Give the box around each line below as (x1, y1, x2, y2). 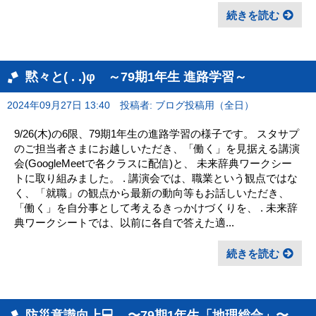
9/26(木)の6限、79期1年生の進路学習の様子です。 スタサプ (14, 127, 299, 140)
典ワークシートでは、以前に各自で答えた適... (14, 216, 234, 229)
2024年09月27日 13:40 (7, 99, 110, 111)
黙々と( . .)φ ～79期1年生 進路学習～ (25, 68, 247, 84)
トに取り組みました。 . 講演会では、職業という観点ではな (14, 171, 298, 184)
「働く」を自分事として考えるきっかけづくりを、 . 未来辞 (14, 201, 298, 214)
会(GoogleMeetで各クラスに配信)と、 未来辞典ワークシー (14, 157, 292, 169)
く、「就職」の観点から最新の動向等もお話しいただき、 (14, 186, 289, 199)
